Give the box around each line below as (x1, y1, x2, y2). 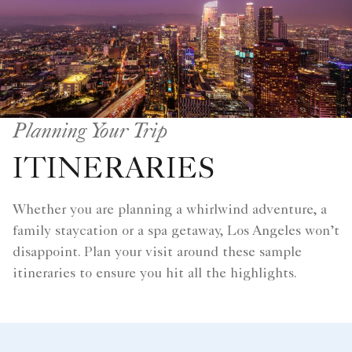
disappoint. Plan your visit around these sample (13, 245, 302, 260)
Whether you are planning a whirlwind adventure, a (13, 203, 327, 218)
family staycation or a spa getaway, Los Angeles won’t (13, 224, 339, 239)
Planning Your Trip (13, 115, 168, 143)
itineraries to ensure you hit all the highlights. (13, 266, 297, 281)
